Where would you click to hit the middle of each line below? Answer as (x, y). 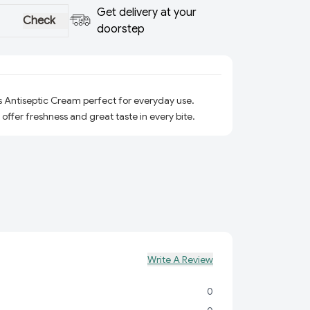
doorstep (120, 29)
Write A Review (180, 259)
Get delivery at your (146, 12)
